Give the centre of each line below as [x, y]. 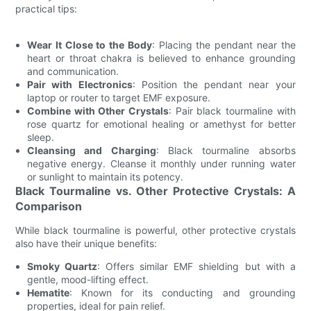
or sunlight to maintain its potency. [106, 177]
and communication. [73, 71]
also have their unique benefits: [86, 243]
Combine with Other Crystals [98, 111]
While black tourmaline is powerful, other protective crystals [155, 230]
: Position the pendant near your [214, 84]
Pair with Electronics [80, 84]
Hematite [49, 293]
